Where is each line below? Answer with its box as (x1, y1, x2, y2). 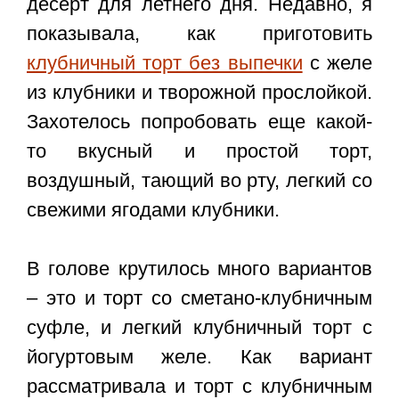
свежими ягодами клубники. (27, 199, 280, 222)
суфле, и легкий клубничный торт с (27, 316, 372, 339)
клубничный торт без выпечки (27, 52, 303, 75)
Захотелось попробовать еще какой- (27, 110, 372, 134)
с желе (302, 52, 373, 75)
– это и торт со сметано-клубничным (27, 287, 372, 310)
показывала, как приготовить (27, 22, 372, 45)
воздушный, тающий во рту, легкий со (27, 169, 372, 192)
